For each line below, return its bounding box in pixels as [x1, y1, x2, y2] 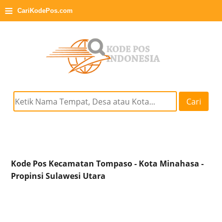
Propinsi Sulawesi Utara [11, 170, 106, 182]
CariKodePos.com [17, 7, 73, 14]
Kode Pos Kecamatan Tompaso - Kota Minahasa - [11, 158, 204, 169]
